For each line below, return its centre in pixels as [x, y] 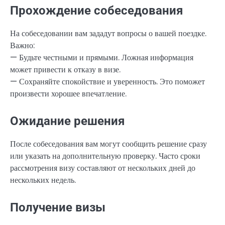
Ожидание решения [67, 121]
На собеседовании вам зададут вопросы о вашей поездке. [108, 33]
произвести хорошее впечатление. [68, 94]
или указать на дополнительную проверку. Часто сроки [105, 156]
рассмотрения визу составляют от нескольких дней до [103, 168]
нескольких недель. [43, 180]
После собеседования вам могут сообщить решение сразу [108, 144]
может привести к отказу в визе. [65, 70]
